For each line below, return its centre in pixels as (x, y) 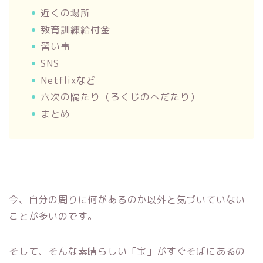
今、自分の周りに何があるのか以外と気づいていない (127, 199)
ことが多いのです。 (53, 216)
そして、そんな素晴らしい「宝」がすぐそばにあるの (127, 251)
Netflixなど (68, 80)
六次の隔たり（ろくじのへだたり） (120, 97)
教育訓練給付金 (75, 30)
